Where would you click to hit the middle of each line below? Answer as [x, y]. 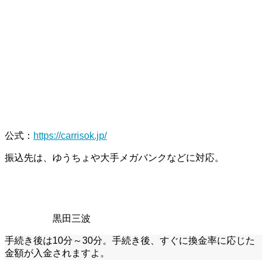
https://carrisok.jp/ [70, 136]
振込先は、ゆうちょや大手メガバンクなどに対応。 [114, 158]
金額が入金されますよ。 [57, 253]
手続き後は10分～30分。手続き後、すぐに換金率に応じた [130, 241]
